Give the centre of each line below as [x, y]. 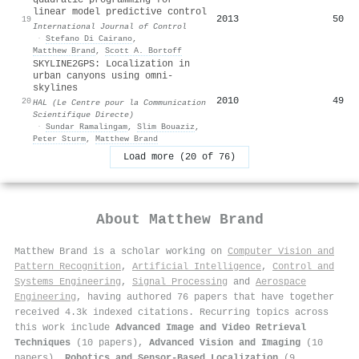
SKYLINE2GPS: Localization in [111, 64]
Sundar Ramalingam [87, 126]
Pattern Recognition [68, 266]
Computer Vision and [281, 251]
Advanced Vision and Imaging [225, 343]
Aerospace [281, 282]
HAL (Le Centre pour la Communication [119, 102]
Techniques [42, 343]
